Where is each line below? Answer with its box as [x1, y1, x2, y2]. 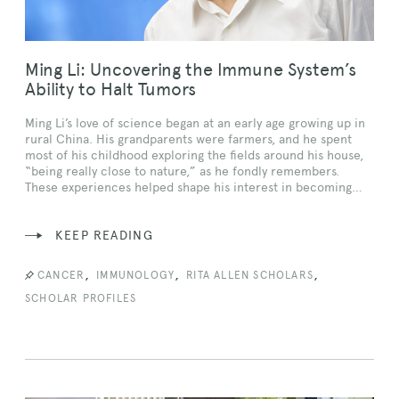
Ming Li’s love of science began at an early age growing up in [25, 116, 365, 131]
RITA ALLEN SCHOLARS [186, 269, 314, 282]
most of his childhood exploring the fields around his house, [25, 148, 363, 163]
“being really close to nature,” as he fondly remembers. [25, 164, 339, 179]
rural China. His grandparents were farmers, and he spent [25, 132, 352, 147]
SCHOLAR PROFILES [25, 292, 137, 305]
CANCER [37, 269, 85, 282]
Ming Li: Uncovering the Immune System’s [25, 59, 356, 81]
